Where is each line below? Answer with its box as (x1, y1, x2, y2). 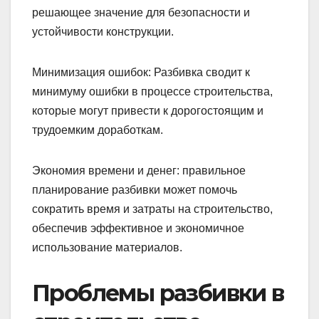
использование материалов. (32, 241, 182, 253)
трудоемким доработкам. (32, 123, 163, 136)
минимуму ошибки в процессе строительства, (32, 85, 273, 98)
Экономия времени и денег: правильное (32, 164, 246, 177)
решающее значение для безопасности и (32, 6, 250, 19)
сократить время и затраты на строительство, (32, 202, 273, 215)
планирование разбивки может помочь (32, 183, 237, 196)
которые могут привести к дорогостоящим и (32, 104, 263, 117)
